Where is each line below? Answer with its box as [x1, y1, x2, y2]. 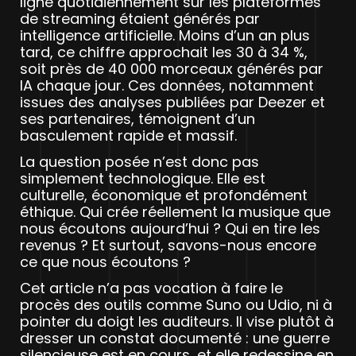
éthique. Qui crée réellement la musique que [20, 202, 331, 222]
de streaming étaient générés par [20, 9, 260, 29]
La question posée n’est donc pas [20, 152, 259, 172]
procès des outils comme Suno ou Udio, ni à [20, 295, 332, 315]
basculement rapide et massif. [20, 126, 237, 145]
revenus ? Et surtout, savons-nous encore [20, 235, 316, 256]
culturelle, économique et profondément [20, 185, 308, 206]
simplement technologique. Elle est [20, 168, 265, 189]
